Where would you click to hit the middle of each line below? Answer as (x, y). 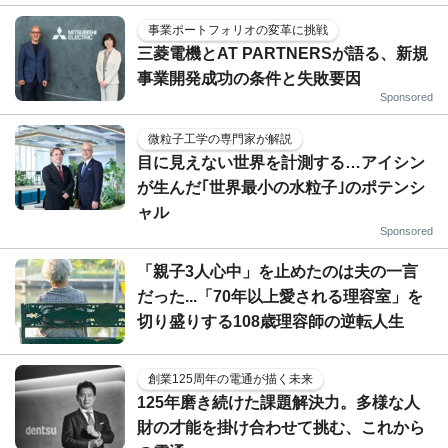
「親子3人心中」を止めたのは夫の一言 (277, 272)
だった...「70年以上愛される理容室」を (280, 297)
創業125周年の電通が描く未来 (230, 379)
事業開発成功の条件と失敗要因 (249, 79)
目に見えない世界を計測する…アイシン (281, 163)
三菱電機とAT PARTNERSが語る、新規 (282, 54)
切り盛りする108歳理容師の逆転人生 (270, 322)
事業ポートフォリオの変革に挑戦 (238, 30)
